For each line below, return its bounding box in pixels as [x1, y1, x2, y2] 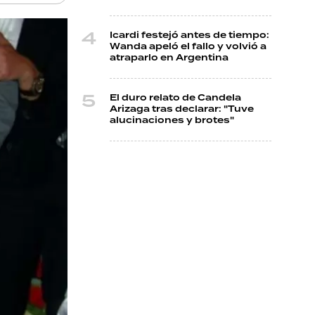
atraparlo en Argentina [110, 51, 229, 65]
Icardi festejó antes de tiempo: [110, 29, 269, 42]
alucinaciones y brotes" [110, 114, 234, 127]
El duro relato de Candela [110, 91, 241, 105]
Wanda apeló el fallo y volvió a [110, 40, 266, 53]
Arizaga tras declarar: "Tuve [110, 103, 254, 116]
